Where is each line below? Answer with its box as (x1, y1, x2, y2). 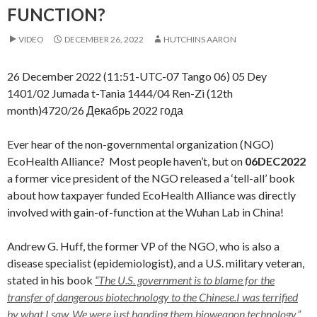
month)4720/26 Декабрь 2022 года (7, 103, 183, 117)
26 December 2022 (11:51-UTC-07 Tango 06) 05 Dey (7, 69, 267, 83)
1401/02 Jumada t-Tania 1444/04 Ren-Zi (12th (7, 86, 233, 100)
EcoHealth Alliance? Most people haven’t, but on (7, 154, 245, 168)
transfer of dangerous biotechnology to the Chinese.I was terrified (7, 290, 298, 304)
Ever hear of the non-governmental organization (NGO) (7, 137, 274, 151)
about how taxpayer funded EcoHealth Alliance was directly (7, 188, 296, 202)
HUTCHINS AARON (163, 34, 236, 45)
